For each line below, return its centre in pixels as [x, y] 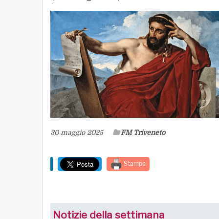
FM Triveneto [143, 132]
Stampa [134, 163]
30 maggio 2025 [77, 132]
